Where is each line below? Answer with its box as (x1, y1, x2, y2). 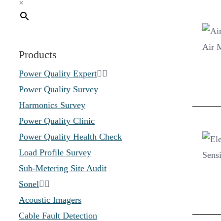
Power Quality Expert (19, 69, 97, 78)
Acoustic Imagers (19, 195, 81, 205)
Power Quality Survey (19, 84, 98, 94)
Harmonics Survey (19, 100, 85, 110)
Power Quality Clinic (19, 116, 95, 126)
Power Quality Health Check (19, 132, 122, 142)
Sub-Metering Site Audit (19, 163, 107, 173)
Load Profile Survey (19, 147, 91, 157)
